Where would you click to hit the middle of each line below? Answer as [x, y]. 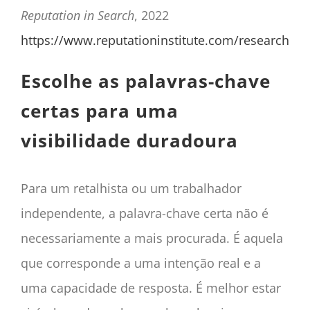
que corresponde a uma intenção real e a [140, 263]
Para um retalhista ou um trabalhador [131, 188]
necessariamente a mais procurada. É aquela [152, 238]
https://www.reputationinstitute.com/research [155, 40]
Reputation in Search [77, 15]
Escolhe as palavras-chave [145, 81]
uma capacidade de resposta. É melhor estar [151, 288]
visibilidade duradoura [129, 140]
